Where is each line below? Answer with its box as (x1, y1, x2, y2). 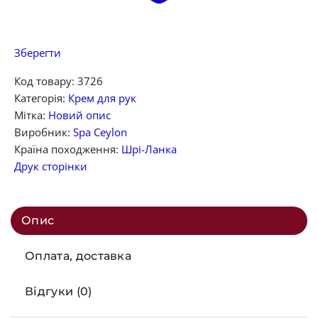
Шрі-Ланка (121, 141, 177, 156)
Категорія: (14, 90, 68, 105)
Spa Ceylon (73, 124, 127, 139)
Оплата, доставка (25, 248, 132, 263)
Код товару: (14, 73, 77, 88)
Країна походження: (14, 141, 121, 156)
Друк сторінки (14, 158, 87, 173)
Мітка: (14, 107, 48, 122)
